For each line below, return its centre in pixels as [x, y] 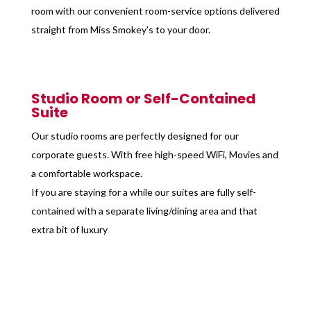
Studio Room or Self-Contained [143, 99]
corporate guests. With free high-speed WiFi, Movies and [154, 154]
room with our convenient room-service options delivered [155, 11]
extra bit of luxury [69, 229]
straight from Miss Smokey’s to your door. [120, 30]
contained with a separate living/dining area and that [144, 211]
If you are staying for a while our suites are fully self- [143, 192]
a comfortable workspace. [86, 173]
